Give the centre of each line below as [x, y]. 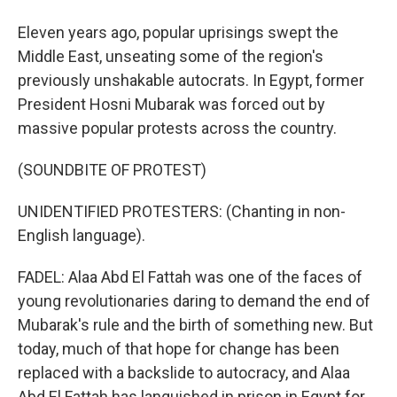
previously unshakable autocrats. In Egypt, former [191, 80]
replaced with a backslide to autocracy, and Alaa [184, 373]
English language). [82, 235]
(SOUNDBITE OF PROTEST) [112, 170]
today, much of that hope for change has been [179, 349]
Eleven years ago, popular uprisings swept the [178, 32]
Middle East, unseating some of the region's [171, 56]
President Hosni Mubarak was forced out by [171, 104]
